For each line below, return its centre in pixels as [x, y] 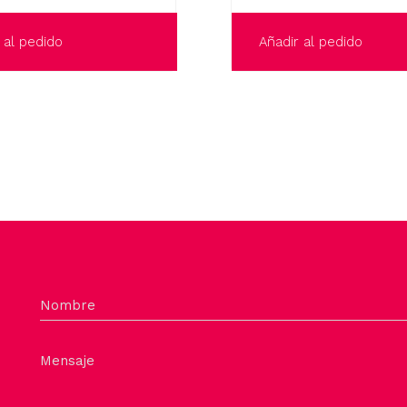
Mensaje [67, 361]
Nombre [68, 306]
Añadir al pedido [311, 42]
